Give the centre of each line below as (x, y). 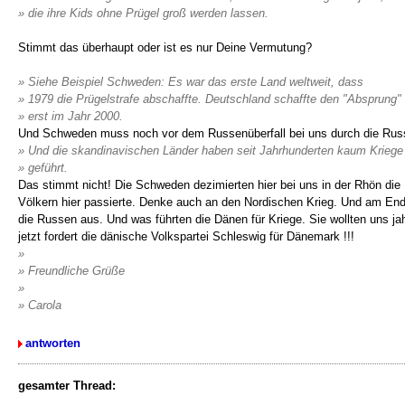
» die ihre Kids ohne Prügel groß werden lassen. (143, 13)
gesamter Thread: (67, 386)
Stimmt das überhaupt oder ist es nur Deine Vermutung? (165, 47)
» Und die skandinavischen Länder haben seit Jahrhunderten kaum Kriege (211, 151)
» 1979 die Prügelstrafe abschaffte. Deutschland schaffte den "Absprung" (210, 99)
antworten (53, 343)
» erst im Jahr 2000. (71, 116)
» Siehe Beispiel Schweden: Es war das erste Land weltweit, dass (191, 82)
